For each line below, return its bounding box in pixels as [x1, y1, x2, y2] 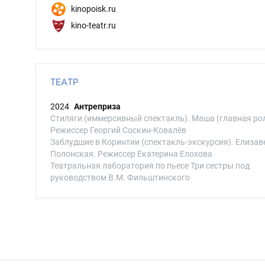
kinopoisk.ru [69, 4, 116, 14]
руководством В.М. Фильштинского [50, 173, 190, 182]
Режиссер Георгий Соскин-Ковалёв [50, 125, 186, 135]
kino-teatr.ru [69, 20, 116, 30]
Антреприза [74, 102, 121, 111]
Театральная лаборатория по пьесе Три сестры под [50, 161, 250, 170]
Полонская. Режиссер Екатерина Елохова [50, 149, 212, 159]
